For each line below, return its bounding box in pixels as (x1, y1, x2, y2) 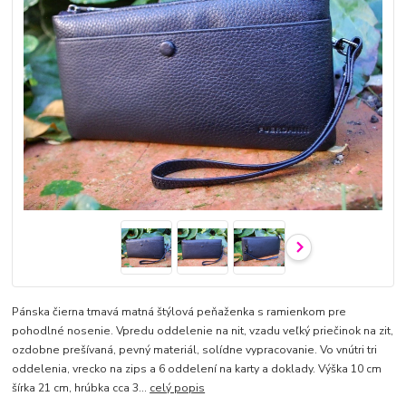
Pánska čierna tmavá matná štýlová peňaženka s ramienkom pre (12, 304, 347, 320)
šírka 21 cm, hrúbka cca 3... (12, 381, 150, 396)
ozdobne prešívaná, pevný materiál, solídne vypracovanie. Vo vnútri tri (12, 343, 378, 358)
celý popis (150, 381, 206, 396)
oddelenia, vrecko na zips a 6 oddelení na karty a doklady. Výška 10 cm (12, 362, 382, 377)
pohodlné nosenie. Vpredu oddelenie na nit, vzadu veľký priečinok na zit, (12, 324, 394, 339)
